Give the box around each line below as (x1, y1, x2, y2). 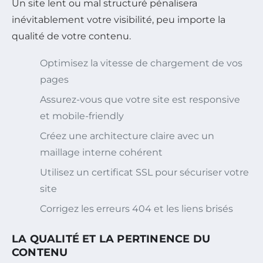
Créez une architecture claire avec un (40, 130, 214, 142)
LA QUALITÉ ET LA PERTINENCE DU (12, 232, 211, 246)
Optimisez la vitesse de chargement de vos (40, 58, 242, 69)
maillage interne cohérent (40, 147, 163, 159)
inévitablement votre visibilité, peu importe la (12, 14, 225, 26)
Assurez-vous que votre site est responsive (40, 94, 240, 106)
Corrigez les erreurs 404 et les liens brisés (40, 203, 233, 215)
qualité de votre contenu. (12, 31, 131, 42)
